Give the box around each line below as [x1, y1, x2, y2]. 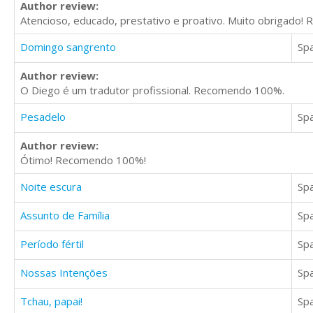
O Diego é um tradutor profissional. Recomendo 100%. [20, 83, 284, 98]
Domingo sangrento [20, 40, 116, 54]
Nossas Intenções [20, 265, 108, 280]
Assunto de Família [20, 208, 110, 223]
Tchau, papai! [20, 294, 82, 309]
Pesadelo [20, 110, 66, 124]
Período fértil [20, 237, 84, 252]
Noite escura [20, 180, 82, 194]
